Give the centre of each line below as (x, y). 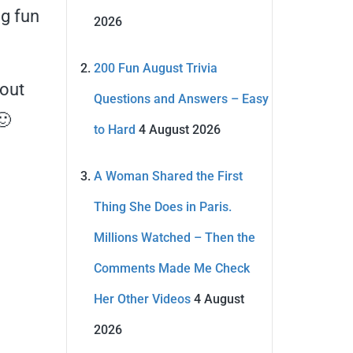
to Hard (114, 130)
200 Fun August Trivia (155, 68)
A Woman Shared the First (168, 176)
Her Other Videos (142, 299)
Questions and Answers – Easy (181, 99)
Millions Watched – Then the (174, 238)
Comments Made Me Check (171, 268)
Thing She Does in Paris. (162, 207)
